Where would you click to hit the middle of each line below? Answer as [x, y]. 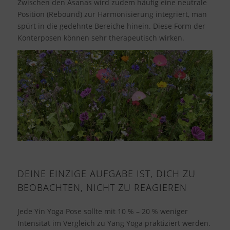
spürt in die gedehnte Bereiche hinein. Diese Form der [111, 26]
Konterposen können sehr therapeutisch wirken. [101, 38]
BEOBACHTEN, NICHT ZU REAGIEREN [102, 187]
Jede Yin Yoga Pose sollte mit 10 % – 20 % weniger [102, 212]
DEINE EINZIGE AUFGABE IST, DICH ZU [106, 173]
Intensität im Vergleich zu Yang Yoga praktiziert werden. [114, 223]
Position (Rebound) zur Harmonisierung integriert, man [112, 14]
